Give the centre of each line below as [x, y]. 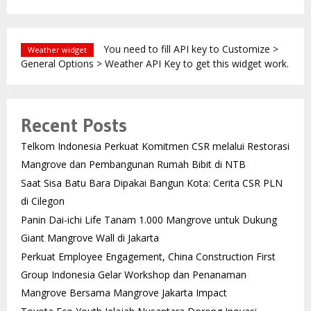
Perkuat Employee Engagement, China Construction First [148, 256]
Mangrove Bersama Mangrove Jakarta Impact [124, 292]
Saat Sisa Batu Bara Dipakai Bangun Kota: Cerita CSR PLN [152, 183]
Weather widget [57, 49]
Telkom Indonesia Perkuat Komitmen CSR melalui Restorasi [155, 146]
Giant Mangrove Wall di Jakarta [90, 237]
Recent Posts [74, 125]
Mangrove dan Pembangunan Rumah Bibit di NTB [133, 164]
